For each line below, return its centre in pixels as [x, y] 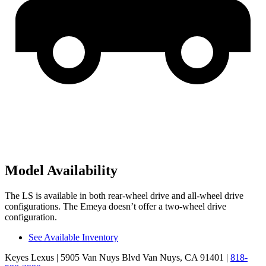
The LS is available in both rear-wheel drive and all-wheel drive [124, 196]
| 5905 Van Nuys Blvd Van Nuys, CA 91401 [139, 257]
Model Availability [61, 171]
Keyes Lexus [29, 257]
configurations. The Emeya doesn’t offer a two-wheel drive [115, 206]
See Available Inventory [73, 237]
